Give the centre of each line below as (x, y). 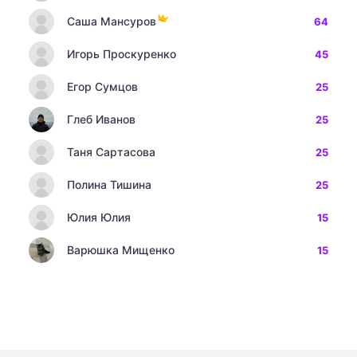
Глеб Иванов (101, 119)
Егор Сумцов (102, 86)
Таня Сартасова (111, 152)
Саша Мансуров (112, 21)
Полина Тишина (109, 184)
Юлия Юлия (99, 217)
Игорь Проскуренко (122, 54)
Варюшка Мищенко (121, 250)
